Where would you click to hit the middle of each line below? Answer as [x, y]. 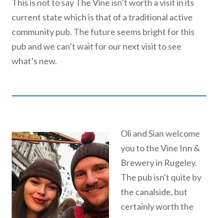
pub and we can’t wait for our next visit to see [97, 46]
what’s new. [34, 61]
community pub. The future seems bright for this [103, 31]
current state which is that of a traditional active [102, 17]
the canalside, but [154, 191]
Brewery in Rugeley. [159, 162]
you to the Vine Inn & [160, 148]
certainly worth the [157, 206]
